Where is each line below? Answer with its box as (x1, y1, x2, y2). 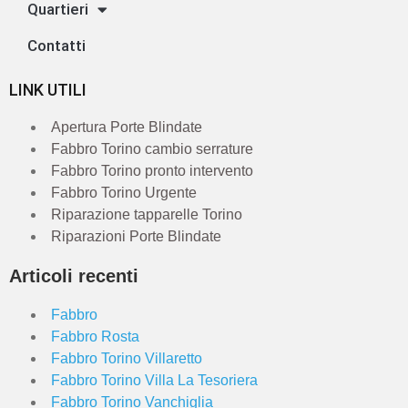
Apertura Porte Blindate (51, 119, 202, 135)
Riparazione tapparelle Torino (51, 207, 242, 222)
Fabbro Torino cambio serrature (51, 141, 253, 157)
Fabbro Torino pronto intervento (51, 163, 253, 178)
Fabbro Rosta (51, 329, 139, 344)
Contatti (27, 36, 86, 55)
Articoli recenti (9, 266, 138, 286)
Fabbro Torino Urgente (51, 185, 197, 200)
